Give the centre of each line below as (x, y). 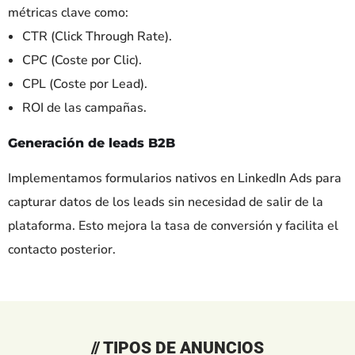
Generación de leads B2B (92, 143)
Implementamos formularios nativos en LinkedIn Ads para (175, 178)
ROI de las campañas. (84, 107)
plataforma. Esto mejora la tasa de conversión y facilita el (173, 225)
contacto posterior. (62, 249)
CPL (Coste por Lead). (85, 84)
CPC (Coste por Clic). (82, 60)
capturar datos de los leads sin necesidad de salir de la (166, 202)
